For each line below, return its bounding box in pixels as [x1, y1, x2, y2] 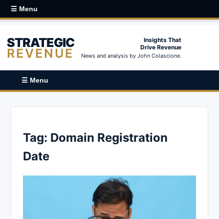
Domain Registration [50, 130, 168, 145]
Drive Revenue [140, 44, 181, 51]
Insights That [144, 36, 181, 44]
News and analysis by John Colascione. [81, 52, 181, 59]
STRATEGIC [7, 35, 74, 50]
